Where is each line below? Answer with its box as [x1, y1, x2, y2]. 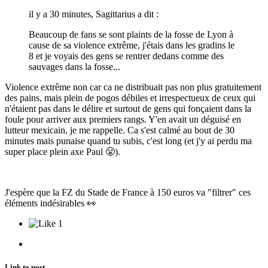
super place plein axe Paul [5, 146, 105, 157]
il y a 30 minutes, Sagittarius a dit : [29, 8, 159, 19]
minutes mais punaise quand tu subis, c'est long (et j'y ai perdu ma [5, 135, 252, 146]
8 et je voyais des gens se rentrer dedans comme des [29, 50, 224, 61]
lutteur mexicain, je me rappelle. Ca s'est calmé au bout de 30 [5, 124, 234, 135]
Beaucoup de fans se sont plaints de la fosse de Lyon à [29, 29, 233, 39]
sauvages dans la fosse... [29, 61, 120, 72]
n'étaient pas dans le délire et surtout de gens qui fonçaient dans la [5, 103, 251, 114]
